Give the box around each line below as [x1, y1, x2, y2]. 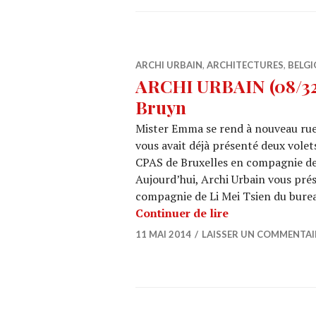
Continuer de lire [135, 205, 229, 221]
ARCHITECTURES [207, 59, 284, 71]
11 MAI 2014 [135, 229, 191, 240]
